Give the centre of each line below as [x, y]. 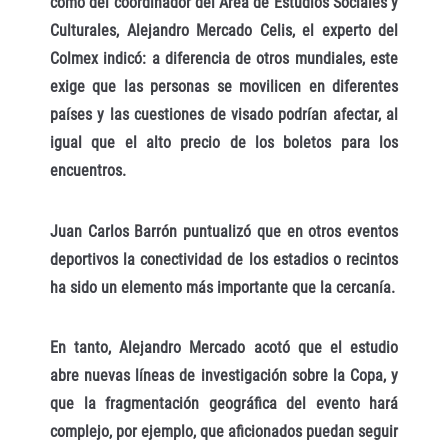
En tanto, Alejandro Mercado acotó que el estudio [224, 348]
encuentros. [88, 170]
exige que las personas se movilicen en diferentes [224, 86]
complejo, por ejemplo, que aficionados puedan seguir [224, 432]
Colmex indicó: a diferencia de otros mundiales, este [224, 58]
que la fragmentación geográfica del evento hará [224, 404]
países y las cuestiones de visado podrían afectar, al [224, 114]
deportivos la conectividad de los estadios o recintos [224, 259]
